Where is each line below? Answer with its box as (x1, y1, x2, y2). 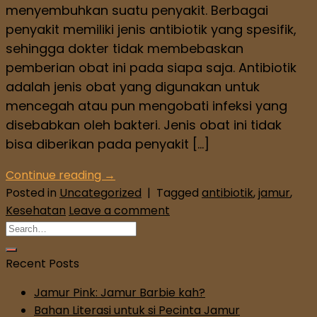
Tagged (156, 185, 202, 202)
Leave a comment (69, 202, 170, 219)
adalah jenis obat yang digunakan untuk (6, 78, 260, 96)
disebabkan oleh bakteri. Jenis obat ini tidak (6, 116, 282, 134)
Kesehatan (6, 202, 66, 219)
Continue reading (6, 167, 104, 184)
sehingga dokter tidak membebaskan (6, 40, 243, 58)
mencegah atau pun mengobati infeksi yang (6, 97, 287, 115)
